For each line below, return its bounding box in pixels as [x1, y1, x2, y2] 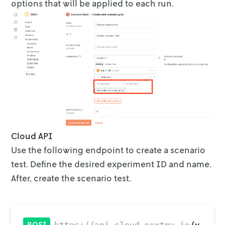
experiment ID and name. [107, 158, 212, 169]
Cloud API [11, 130, 53, 141]
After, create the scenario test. [11, 172, 132, 183]
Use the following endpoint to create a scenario [11, 144, 206, 155]
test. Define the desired [11, 158, 105, 169]
